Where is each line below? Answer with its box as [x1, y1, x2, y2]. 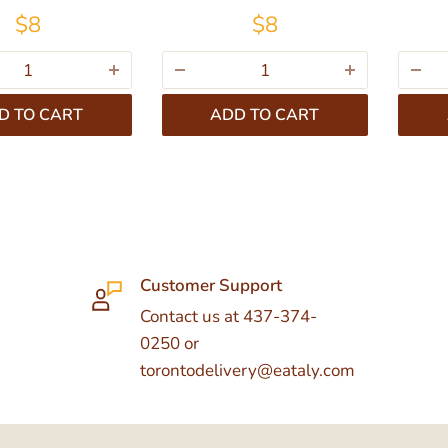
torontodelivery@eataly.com [140, 359, 356, 382]
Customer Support [140, 274, 283, 297]
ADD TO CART [210, 104, 320, 127]
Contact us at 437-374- [140, 305, 318, 328]
